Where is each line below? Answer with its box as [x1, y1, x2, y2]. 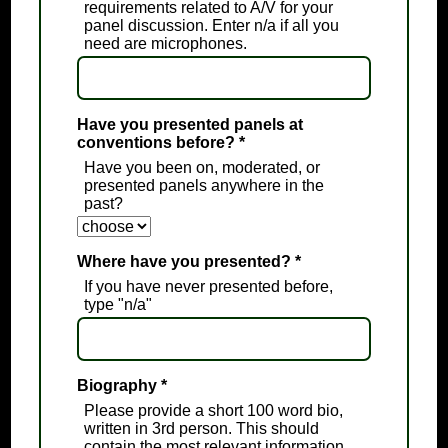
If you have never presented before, [83, 278, 333, 296]
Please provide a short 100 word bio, [83, 402, 343, 420]
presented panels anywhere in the [83, 177, 324, 195]
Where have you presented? [76, 253, 295, 271]
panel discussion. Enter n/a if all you [83, 17, 339, 35]
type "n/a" [83, 296, 152, 314]
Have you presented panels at [76, 116, 303, 134]
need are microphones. [83, 35, 247, 53]
